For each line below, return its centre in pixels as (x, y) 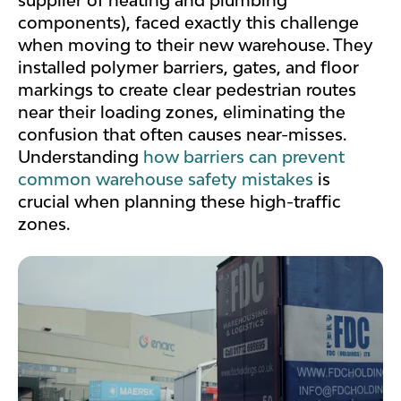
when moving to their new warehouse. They (196, 45)
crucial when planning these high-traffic (179, 202)
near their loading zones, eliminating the (182, 112)
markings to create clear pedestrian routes (187, 90)
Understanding (81, 157)
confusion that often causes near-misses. (182, 135)
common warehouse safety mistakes (166, 179)
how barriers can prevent (244, 157)
